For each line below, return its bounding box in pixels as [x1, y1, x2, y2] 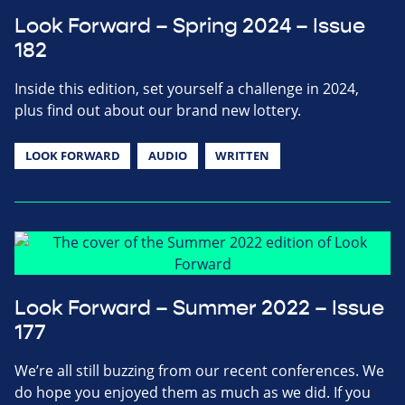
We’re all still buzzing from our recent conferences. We [14, 360, 384, 381]
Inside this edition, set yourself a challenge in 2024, [14, 78, 359, 99]
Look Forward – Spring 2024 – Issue [14, 13, 365, 39]
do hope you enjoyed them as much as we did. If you [14, 381, 371, 402]
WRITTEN [215, 146, 270, 164]
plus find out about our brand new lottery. [14, 99, 301, 120]
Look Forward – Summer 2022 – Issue [14, 295, 384, 321]
